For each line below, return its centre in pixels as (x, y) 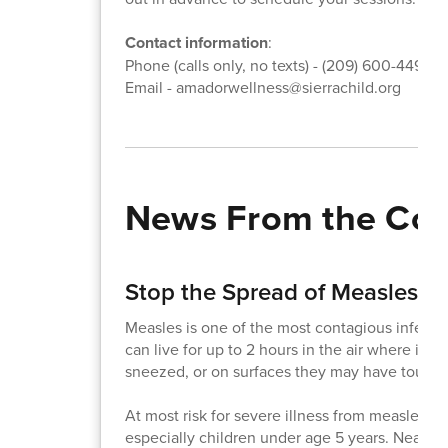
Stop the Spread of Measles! (274, 291)
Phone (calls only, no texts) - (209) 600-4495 (278, 64)
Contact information (196, 42)
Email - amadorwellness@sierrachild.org (262, 86)
